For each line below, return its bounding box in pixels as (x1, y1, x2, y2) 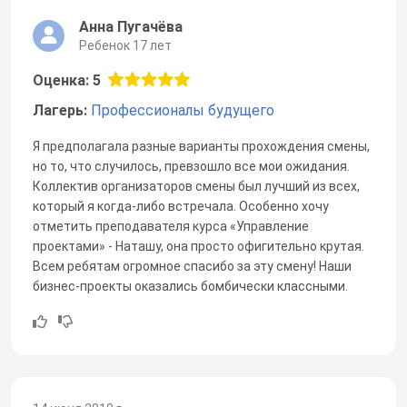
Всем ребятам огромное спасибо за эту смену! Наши (33, 258, 352, 273)
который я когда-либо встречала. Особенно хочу (33, 198, 329, 213)
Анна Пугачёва (79, 17, 183, 35)
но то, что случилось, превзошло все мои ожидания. (33, 158, 350, 174)
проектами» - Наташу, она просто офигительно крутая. (33, 238, 364, 253)
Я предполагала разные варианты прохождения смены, (33, 138, 370, 154)
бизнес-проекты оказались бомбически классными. (33, 278, 348, 293)
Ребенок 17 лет (79, 37, 172, 53)
